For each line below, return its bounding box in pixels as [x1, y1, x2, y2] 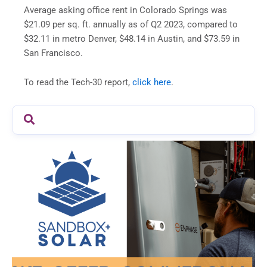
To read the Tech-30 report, [24, 77, 132, 88]
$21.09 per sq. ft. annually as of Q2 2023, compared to [24, 18, 238, 30]
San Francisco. [24, 47, 85, 58]
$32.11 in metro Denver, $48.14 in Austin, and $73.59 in [24, 33, 240, 44]
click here [132, 77, 171, 88]
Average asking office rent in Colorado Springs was [24, 4, 227, 15]
